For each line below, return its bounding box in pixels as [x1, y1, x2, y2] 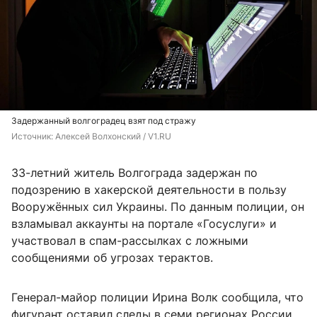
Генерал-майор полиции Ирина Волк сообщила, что [11, 290, 304, 305]
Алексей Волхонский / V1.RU [55, 131, 171, 142]
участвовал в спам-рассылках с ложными [11, 234, 248, 248]
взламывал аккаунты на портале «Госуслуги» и [11, 217, 277, 231]
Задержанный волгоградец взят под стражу [11, 115, 196, 127]
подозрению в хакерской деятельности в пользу [11, 183, 287, 197]
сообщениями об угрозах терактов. [11, 250, 213, 265]
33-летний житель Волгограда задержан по [11, 166, 258, 180]
